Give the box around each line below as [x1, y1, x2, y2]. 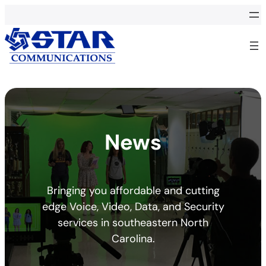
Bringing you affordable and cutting [46, 183, 220, 198]
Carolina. [111, 231, 155, 246]
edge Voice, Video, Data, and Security [42, 199, 224, 214]
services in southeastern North [58, 215, 208, 230]
